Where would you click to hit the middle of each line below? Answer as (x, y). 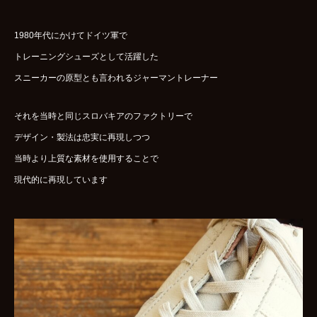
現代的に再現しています (61, 179)
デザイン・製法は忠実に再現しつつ (82, 137)
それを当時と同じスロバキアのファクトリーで (103, 116)
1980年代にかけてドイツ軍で (71, 35)
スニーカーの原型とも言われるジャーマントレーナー (116, 77)
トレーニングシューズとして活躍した (86, 56)
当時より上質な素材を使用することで (86, 158)
